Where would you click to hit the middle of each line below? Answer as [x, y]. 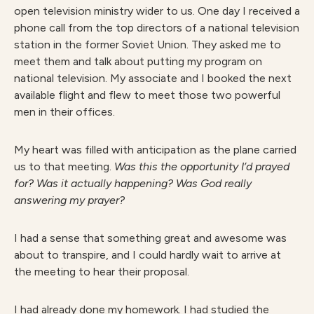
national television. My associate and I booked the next [153, 78]
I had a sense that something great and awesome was [150, 238]
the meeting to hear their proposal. [102, 272]
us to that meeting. [64, 166]
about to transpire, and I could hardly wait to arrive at [148, 255]
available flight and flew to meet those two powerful [147, 95]
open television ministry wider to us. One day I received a [157, 11]
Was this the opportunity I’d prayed [202, 166]
